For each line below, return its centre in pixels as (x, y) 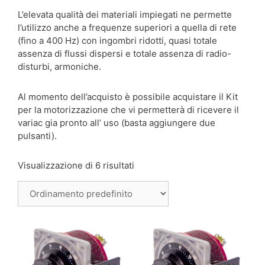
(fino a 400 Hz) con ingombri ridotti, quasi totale (117, 41)
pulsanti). (37, 135)
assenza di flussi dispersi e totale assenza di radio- (125, 54)
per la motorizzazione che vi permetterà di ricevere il (128, 109)
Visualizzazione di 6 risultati (76, 166)
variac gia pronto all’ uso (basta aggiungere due (117, 122)
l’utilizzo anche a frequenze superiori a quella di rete (127, 28)
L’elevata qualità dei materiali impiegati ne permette (125, 15)
